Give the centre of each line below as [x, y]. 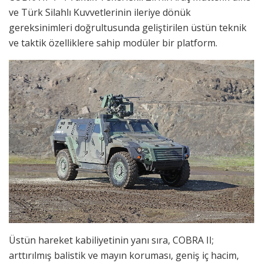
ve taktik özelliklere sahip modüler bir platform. [113, 43]
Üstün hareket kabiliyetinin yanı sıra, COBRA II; [111, 240]
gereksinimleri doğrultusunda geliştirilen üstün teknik [128, 27]
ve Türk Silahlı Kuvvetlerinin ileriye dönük [100, 12]
